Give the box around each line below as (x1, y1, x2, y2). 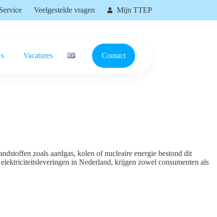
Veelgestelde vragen (33, 6, 95, 14)
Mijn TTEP (116, 6, 152, 14)
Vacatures (23, 51, 53, 60)
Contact (101, 51, 125, 60)
